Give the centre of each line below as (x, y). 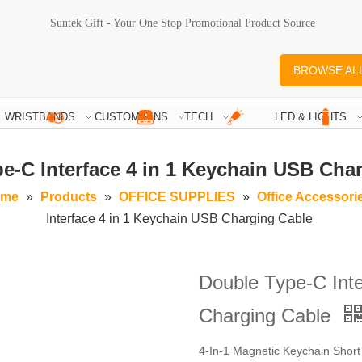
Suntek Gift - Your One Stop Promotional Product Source (183, 23)
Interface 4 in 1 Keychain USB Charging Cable (179, 219)
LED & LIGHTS (310, 117)
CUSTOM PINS (132, 117)
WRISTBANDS (40, 117)
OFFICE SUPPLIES (177, 197)
